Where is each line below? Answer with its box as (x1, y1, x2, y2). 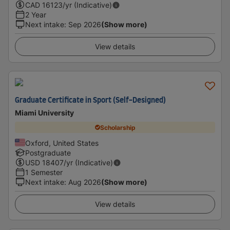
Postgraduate (25, 148, 71, 157)
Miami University (15, 108, 74, 117)
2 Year (25, 10, 46, 19)
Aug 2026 (68, 178, 101, 186)
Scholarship (100, 123, 136, 131)
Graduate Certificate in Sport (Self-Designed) (15, 97, 166, 104)
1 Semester (25, 168, 63, 177)
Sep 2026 (68, 20, 101, 29)
